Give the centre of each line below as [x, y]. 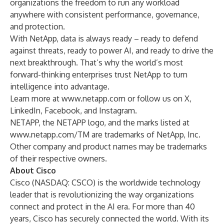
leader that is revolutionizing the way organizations [102, 194]
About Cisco [33, 170]
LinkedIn [25, 110]
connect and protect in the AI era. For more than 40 [102, 206]
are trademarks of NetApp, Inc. [145, 134]
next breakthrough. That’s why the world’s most [96, 62]
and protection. [37, 26]
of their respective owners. [58, 158]
